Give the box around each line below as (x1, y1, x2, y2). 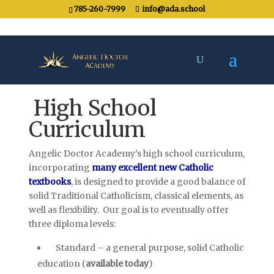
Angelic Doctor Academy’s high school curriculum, (28, 148, 245, 159)
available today (85, 258, 149, 269)
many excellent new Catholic (91, 162, 213, 173)
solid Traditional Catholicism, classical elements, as (28, 190, 243, 201)
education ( (37, 258, 86, 269)
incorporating (28, 162, 92, 173)
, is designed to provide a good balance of (70, 176, 246, 187)
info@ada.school (142, 4, 206, 13)
